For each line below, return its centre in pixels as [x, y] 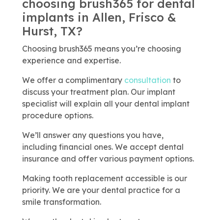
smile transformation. [61, 202]
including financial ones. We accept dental [103, 147]
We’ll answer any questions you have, [93, 135]
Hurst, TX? [52, 31]
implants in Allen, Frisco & [99, 17]
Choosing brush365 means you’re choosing [101, 49]
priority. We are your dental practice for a [101, 190]
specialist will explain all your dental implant [106, 104]
